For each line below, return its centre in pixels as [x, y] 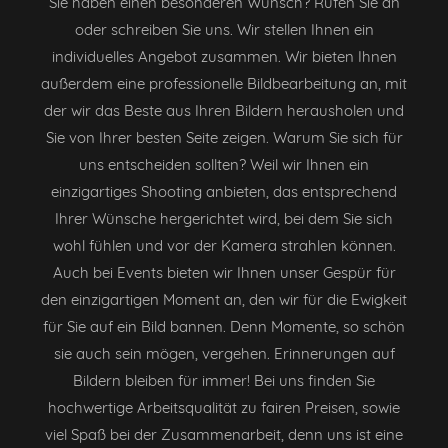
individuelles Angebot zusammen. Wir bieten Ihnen [224, 56]
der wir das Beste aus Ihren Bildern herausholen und [224, 110]
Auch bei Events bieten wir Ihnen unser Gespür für [224, 272]
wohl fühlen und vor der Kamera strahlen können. [224, 245]
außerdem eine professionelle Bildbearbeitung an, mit [224, 83]
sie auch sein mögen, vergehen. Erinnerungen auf [224, 353]
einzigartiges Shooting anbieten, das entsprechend [224, 191]
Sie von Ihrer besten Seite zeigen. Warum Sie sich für [224, 137]
